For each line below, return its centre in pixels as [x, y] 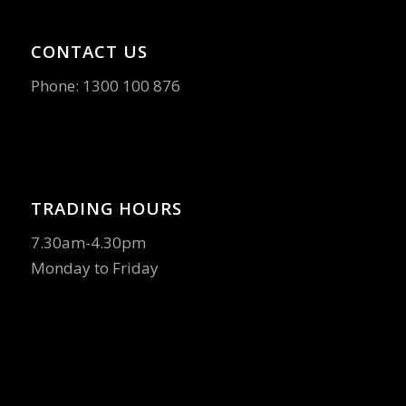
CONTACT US [89, 51]
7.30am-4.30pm [88, 242]
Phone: [56, 86]
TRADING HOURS [106, 208]
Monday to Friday [94, 267]
